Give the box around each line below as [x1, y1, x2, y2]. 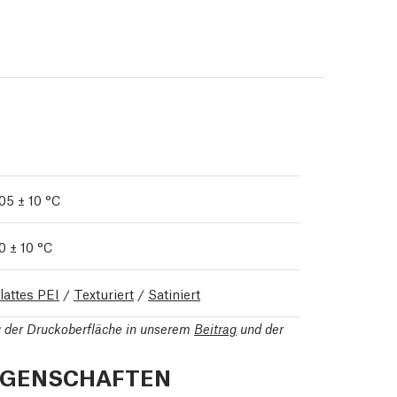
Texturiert [74, 284, 134, 302]
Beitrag [194, 319, 237, 337]
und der [237, 319, 284, 337]
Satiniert [148, 284, 200, 302]
